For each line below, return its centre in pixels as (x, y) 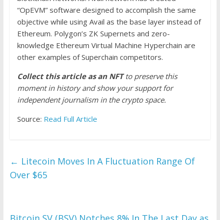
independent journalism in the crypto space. (91, 100)
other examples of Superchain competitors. (90, 57)
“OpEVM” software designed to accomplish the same (106, 10)
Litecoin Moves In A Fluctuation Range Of (107, 161)
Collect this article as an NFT (70, 76)
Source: (30, 119)
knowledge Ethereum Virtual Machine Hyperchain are (106, 45)
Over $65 (28, 175)
